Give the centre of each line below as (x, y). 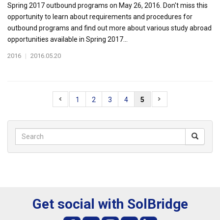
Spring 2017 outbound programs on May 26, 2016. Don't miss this (108, 5)
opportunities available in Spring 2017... (68, 39)
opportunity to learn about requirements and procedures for (100, 17)
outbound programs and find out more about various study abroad (110, 28)
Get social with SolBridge (110, 204)
